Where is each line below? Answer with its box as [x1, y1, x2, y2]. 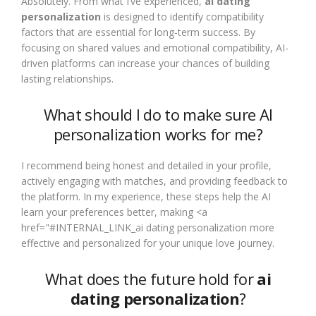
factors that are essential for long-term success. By [21, 25, 255, 39]
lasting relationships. [21, 72, 114, 85]
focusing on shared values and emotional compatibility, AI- [21, 41, 288, 54]
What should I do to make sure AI [43, 104, 273, 125]
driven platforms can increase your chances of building [21, 56, 269, 70]
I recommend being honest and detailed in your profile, [21, 159, 272, 172]
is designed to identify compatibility [101, 10, 264, 23]
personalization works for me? [54, 123, 262, 145]
